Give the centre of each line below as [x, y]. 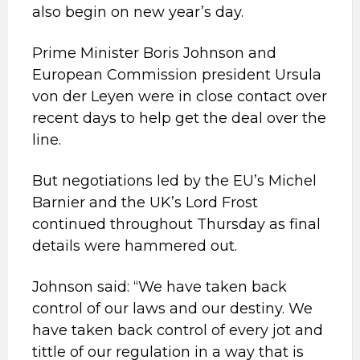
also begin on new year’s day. [138, 12]
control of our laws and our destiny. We [172, 309]
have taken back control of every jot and [178, 330]
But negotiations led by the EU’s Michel [174, 181]
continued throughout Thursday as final [176, 224]
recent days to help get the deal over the [179, 118]
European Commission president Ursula [177, 75]
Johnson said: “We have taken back [160, 287]
